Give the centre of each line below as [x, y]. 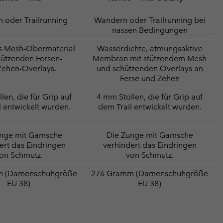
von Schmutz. [150, 155]
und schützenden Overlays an [150, 68]
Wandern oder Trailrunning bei [150, 20]
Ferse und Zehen [150, 78]
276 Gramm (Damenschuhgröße [150, 173]
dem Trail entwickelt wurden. [150, 107]
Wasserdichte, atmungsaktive [150, 48]
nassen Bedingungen [150, 30]
